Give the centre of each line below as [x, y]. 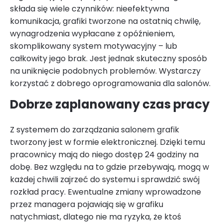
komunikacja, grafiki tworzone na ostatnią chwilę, [105, 21]
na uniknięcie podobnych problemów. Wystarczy [105, 71]
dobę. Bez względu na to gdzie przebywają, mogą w [110, 167]
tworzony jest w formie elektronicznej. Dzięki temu [108, 142]
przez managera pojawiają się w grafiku [87, 205]
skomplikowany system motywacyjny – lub [94, 46]
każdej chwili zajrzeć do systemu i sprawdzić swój [105, 180]
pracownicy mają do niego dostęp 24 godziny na [104, 155]
